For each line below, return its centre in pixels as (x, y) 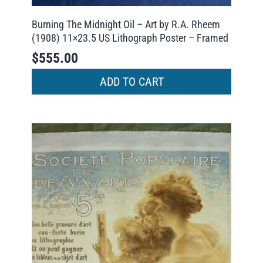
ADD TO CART (131, 81)
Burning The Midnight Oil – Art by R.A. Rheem (126, 25)
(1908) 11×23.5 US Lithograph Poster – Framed (130, 38)
